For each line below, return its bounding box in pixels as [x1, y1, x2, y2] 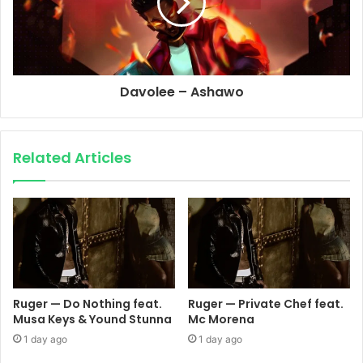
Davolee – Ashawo [119, 82, 244, 101]
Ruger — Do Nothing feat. [13, 296, 162, 313]
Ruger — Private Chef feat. [188, 296, 344, 313]
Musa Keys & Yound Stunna [13, 311, 172, 328]
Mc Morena [188, 311, 254, 328]
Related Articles [13, 147, 131, 168]
